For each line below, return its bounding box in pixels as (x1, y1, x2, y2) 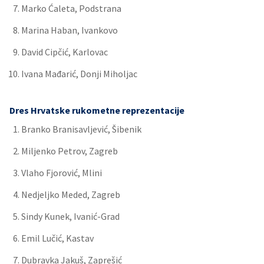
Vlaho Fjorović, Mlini (21, 167, 102, 179)
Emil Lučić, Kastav (21, 232, 94, 244)
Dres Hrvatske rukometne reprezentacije (9, 104, 184, 116)
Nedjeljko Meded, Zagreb (21, 189, 120, 200)
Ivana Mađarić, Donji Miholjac (21, 68, 137, 80)
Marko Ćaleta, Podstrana (21, 2, 121, 14)
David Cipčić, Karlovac (21, 46, 108, 58)
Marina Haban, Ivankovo (21, 24, 118, 36)
